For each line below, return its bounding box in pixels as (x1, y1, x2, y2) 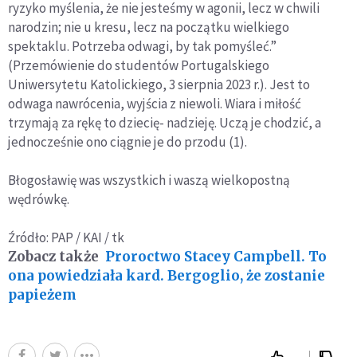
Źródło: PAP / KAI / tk (8, 229, 124, 247)
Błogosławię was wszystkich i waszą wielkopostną (8, 171, 290, 190)
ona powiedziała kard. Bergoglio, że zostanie (8, 267, 325, 285)
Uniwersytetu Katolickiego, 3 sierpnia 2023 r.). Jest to (8, 76, 310, 94)
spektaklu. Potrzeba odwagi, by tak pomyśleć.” (8, 37, 277, 56)
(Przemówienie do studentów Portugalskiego (8, 57, 269, 75)
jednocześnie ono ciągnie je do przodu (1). (8, 133, 249, 151)
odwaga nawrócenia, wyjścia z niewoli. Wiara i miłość (8, 95, 301, 113)
